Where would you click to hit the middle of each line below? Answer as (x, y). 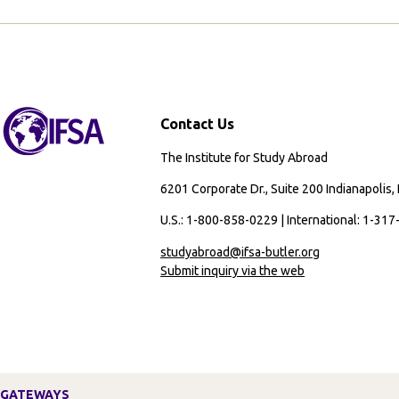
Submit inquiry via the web (232, 270)
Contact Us (197, 124)
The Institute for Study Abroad (244, 158)
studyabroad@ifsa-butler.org (240, 252)
